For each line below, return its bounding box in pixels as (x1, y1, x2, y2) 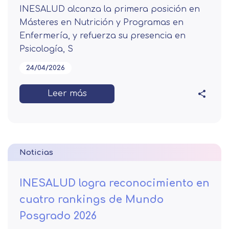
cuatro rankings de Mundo (19, 193, 164, 205)
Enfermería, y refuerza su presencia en (19, 31, 186, 40)
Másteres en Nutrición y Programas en (19, 17, 184, 27)
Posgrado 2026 (19, 210, 97, 222)
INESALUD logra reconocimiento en (19, 177, 210, 189)
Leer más (47, 88, 87, 98)
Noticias (19, 148, 53, 157)
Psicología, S (19, 44, 73, 54)
